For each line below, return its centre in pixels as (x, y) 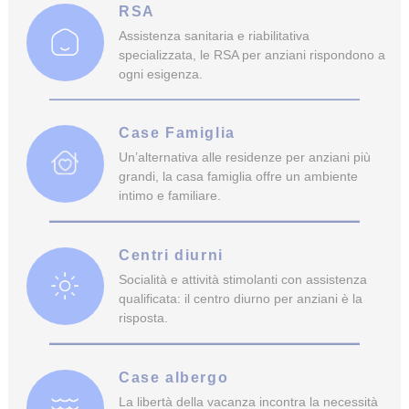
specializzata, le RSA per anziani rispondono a (252, 54)
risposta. (143, 317)
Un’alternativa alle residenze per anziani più (244, 157)
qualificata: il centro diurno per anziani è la (240, 298)
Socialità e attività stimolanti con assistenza (242, 279)
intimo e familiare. (169, 196)
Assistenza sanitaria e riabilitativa (214, 35)
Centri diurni (171, 255)
